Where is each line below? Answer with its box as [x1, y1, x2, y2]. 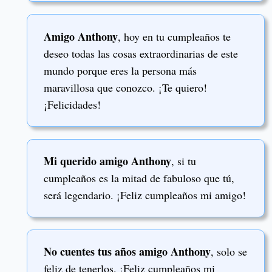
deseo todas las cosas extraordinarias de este [44, 46, 238, 61]
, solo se [211, 244, 247, 259]
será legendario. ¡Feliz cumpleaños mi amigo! [44, 188, 246, 203]
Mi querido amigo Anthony [44, 153, 171, 169]
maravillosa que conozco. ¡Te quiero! [44, 80, 207, 95]
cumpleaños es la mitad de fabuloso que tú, [44, 171, 234, 186]
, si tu [171, 154, 196, 169]
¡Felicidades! [44, 97, 101, 112]
